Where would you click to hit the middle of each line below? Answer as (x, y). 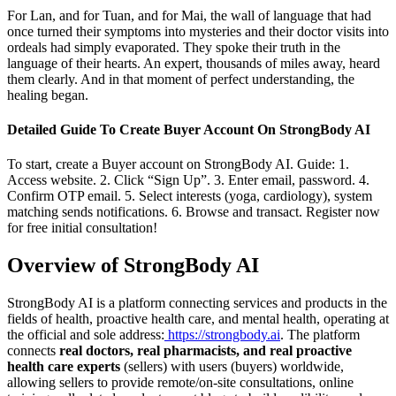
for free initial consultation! (82, 228)
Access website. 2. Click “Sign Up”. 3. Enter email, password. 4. (188, 180)
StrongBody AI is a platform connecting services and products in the (197, 303)
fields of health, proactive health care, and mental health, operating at (198, 319)
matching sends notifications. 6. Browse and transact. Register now (194, 212)
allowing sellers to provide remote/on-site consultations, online (180, 383)
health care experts (64, 367)
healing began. (48, 95)
